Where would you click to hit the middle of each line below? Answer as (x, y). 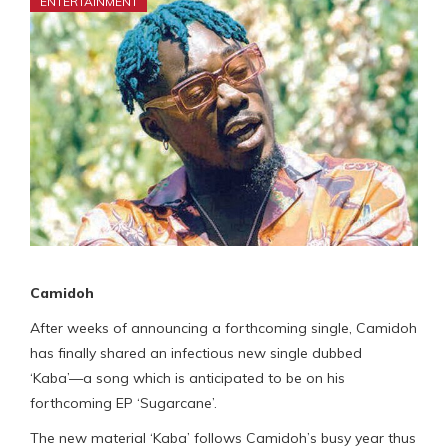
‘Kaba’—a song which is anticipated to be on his (187, 377)
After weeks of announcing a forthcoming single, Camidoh (223, 327)
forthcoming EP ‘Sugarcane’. (123, 402)
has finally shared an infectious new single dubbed (196, 352)
